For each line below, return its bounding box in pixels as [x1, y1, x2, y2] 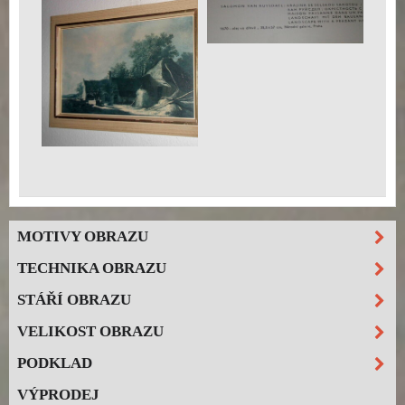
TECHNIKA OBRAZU [17, 259, 166, 277]
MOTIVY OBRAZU [17, 227, 148, 245]
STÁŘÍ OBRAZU [17, 290, 131, 308]
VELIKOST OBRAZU [17, 322, 164, 340]
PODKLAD [17, 353, 92, 372]
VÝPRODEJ [17, 385, 99, 403]
